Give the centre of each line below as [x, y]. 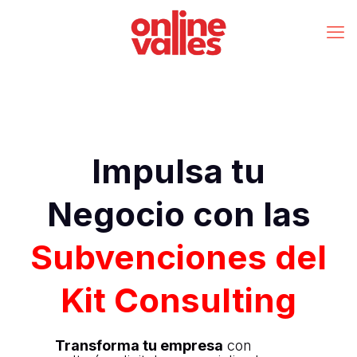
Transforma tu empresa [139, 346]
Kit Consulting [178, 300]
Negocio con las [178, 214]
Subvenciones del [178, 257]
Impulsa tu [178, 171]
